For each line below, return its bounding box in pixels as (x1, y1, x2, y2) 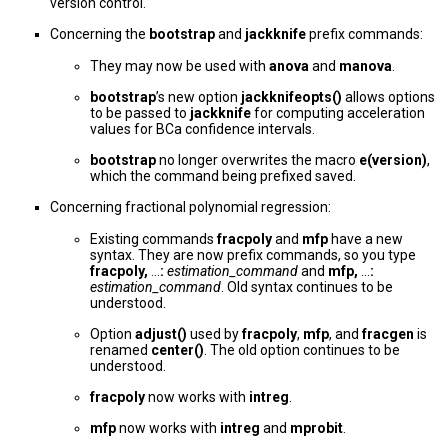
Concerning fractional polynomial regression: (50, 199, 331, 216)
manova (339, 58, 392, 75)
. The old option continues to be (204, 342, 400, 359)
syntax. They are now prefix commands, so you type (90, 247, 416, 264)
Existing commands (90, 231, 217, 248)
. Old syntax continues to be (221, 279, 393, 296)
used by (187, 326, 242, 343)
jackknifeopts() (241, 89, 342, 106)
